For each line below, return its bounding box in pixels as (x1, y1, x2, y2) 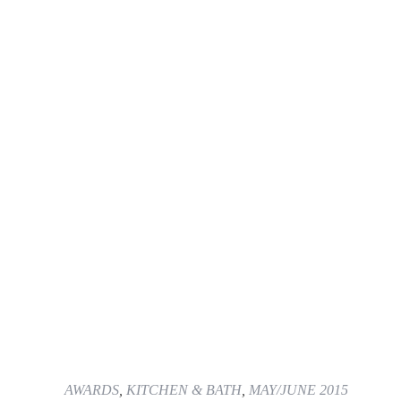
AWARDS (64, 381, 119, 397)
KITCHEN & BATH (126, 381, 242, 397)
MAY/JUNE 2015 (249, 381, 348, 397)
